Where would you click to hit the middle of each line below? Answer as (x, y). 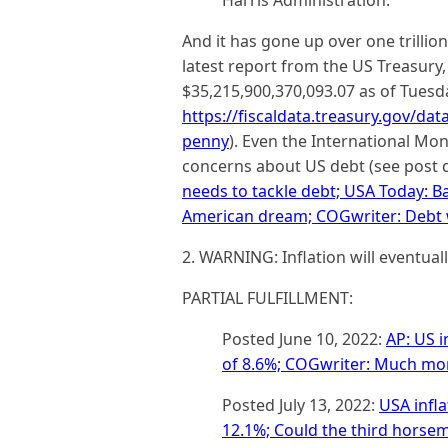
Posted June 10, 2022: (304, 339)
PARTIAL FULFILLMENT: (267, 298)
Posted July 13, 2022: (300, 405)
